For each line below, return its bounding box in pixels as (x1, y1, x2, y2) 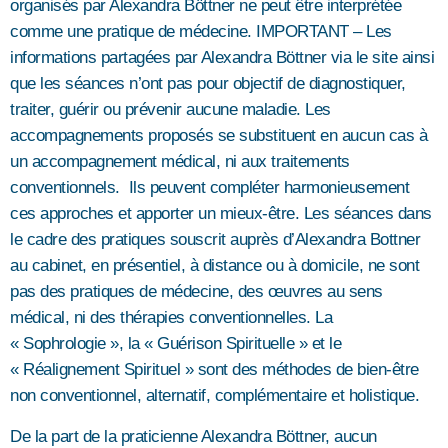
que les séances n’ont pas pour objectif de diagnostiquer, (10, 74, 406, 94)
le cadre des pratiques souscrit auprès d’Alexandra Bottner (10, 230, 420, 250)
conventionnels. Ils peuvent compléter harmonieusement (10, 178, 409, 198)
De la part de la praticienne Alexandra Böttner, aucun (10, 426, 377, 446)
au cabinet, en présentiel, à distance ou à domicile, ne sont (10, 256, 419, 276)
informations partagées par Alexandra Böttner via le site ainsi (10, 48, 434, 68)
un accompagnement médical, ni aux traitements (10, 152, 350, 172)
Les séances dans (299, 204, 432, 224)
